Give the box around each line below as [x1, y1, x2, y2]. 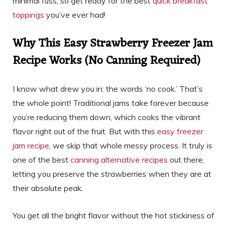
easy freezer [157, 126, 203, 137]
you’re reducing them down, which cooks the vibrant [13, 112, 201, 123]
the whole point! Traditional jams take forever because [13, 98, 209, 108]
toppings [13, 9, 44, 20]
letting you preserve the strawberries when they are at [13, 169, 211, 179]
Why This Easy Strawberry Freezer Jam [13, 33, 213, 55]
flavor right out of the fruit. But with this [13, 126, 157, 137]
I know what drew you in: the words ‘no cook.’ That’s [13, 84, 203, 94]
